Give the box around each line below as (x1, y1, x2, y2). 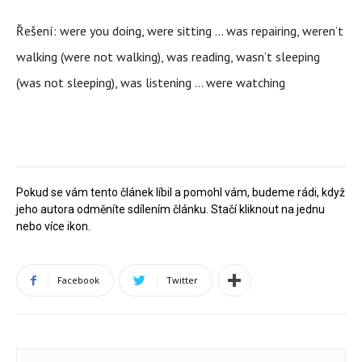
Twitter (166, 274, 198, 286)
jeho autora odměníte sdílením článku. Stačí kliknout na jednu (16, 203, 325, 216)
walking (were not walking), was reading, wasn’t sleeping (16, 48, 320, 65)
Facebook (57, 274, 99, 286)
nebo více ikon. (16, 220, 90, 233)
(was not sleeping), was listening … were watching (16, 74, 285, 90)
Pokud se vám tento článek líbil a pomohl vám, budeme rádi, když (16, 186, 345, 199)
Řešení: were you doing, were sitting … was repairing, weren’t (16, 23, 343, 39)
